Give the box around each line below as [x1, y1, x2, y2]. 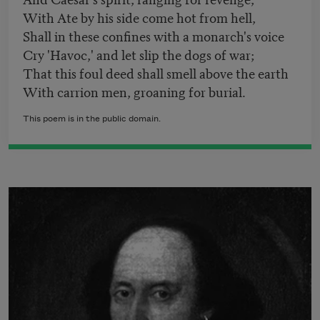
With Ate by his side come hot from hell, [23, 7, 256, 27]
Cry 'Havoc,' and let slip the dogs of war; [23, 44, 254, 64]
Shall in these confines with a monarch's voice [23, 26, 284, 46]
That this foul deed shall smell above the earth [23, 63, 289, 83]
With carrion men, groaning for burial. [23, 81, 246, 101]
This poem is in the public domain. [23, 114, 161, 124]
